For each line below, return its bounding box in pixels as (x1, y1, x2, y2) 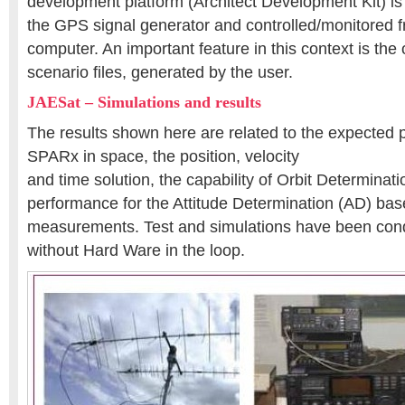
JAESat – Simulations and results (27, 93, 261, 111)
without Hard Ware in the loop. (27, 241, 245, 259)
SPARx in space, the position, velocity (27, 147, 299, 165)
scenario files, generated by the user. (27, 63, 293, 81)
